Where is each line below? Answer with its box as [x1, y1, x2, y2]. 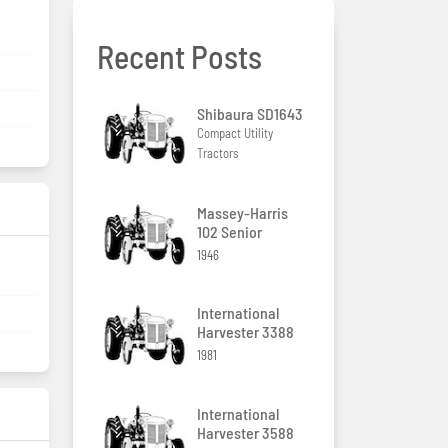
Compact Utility [197, 124, 273, 141]
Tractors [197, 144, 238, 161]
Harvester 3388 [197, 322, 294, 342]
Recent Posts [97, 37, 262, 75]
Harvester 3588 [197, 423, 294, 443]
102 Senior [197, 221, 262, 241]
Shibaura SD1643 [197, 103, 303, 123]
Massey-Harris [197, 202, 288, 222]
